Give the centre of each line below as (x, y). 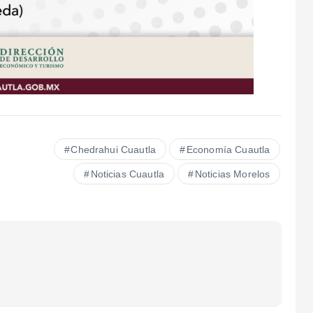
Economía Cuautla (228, 150)
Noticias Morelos (232, 174)
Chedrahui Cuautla (114, 150)
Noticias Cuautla (128, 174)
